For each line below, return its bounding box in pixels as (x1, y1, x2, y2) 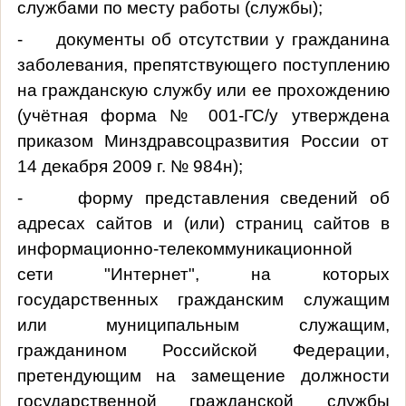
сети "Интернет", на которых (16, 264, 390, 284)
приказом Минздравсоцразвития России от (16, 130, 390, 150)
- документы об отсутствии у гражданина (16, 29, 390, 49)
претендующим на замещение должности (16, 365, 390, 385)
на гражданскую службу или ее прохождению (16, 80, 390, 100)
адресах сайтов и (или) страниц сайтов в (16, 213, 390, 233)
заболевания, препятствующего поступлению (16, 54, 390, 74)
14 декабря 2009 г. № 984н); (16, 156, 243, 176)
